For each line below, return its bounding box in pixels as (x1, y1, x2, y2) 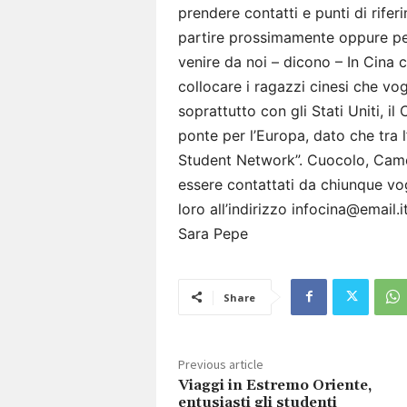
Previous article (178, 355, 263, 372)
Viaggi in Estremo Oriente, (178, 375, 372, 394)
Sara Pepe (178, 223, 248, 243)
